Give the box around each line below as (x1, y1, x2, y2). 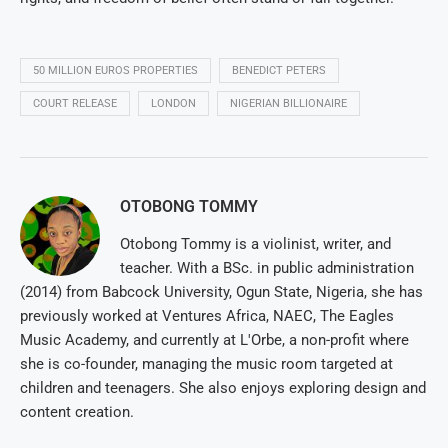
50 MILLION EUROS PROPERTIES (33, 64, 198, 78)
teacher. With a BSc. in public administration (120, 259, 414, 278)
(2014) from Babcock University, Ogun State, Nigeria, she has (20, 283, 423, 302)
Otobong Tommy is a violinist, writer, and (120, 235, 391, 254)
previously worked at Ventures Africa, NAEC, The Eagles (20, 307, 394, 326)
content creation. (20, 403, 134, 422)
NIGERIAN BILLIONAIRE (230, 97, 347, 111)
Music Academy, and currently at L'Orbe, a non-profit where (20, 331, 409, 350)
